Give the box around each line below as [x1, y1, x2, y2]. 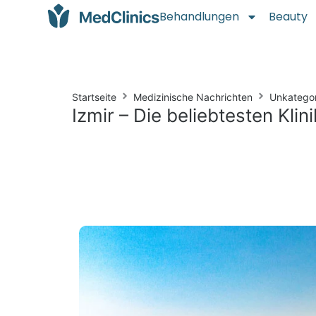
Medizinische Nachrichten [133, 91, 253, 103]
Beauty [269, 8, 308, 25]
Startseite [72, 91, 116, 103]
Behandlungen [159, 8, 240, 25]
